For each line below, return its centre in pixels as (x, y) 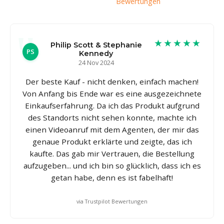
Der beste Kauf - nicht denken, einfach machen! (112, 81)
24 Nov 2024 (96, 62)
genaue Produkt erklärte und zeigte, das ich (112, 141)
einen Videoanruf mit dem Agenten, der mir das (112, 129)
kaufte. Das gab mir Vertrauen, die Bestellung (112, 153)
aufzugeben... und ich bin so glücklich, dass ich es (112, 165)
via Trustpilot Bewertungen (112, 201)
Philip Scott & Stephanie (96, 45)
